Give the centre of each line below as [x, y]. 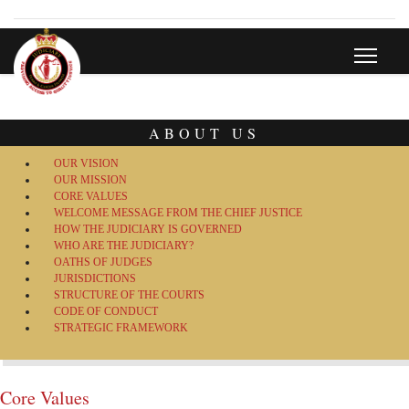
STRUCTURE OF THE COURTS [129, 295]
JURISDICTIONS [95, 278]
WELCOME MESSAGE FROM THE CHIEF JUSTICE [178, 213]
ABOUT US [204, 133]
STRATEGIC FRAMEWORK [121, 328]
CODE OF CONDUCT [106, 311]
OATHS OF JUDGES [103, 262]
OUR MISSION [90, 180]
